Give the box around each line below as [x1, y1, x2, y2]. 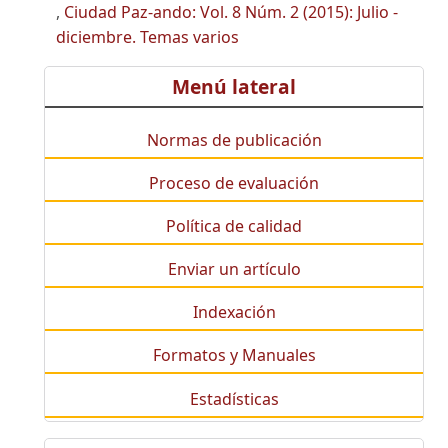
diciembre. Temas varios [56, 26, 239, 49]
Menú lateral [172, 72, 296, 100]
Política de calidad [166, 214, 302, 237]
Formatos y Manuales [152, 344, 316, 367]
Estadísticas [189, 387, 279, 410]
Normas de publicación [146, 128, 322, 151]
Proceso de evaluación [149, 171, 319, 194]
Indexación [192, 301, 276, 324]
